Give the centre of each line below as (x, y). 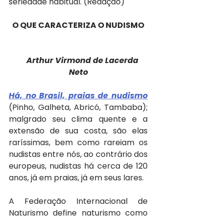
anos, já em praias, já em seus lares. (76, 177)
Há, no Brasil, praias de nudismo (78, 95)
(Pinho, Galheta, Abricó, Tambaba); (78, 107)
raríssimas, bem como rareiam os (78, 142)
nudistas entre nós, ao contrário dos (78, 154)
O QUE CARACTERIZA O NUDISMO (78, 25)
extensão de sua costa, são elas (78, 131)
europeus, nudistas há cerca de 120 (78, 166)
